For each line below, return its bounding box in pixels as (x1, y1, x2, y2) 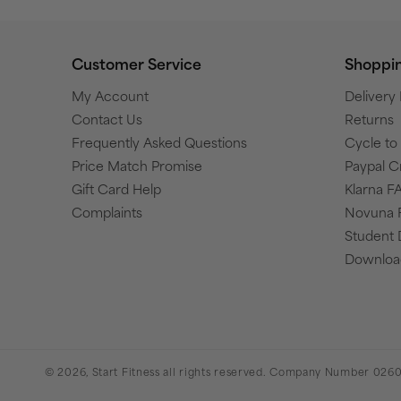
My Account (72, 84, 149, 106)
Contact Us (72, 107, 142, 129)
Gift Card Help (72, 177, 161, 199)
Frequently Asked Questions (72, 131, 247, 152)
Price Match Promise (72, 154, 202, 175)
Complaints (72, 200, 142, 222)
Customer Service (72, 53, 201, 73)
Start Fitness (91, 363, 160, 380)
